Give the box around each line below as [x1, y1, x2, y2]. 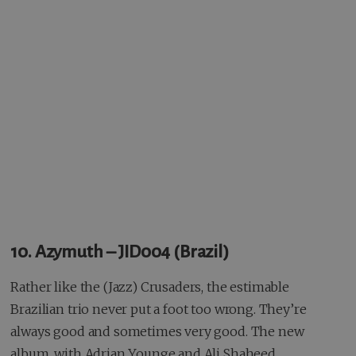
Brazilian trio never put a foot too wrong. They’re [10, 300, 307, 317]
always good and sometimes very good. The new [10, 323, 304, 339]
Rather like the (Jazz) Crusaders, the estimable [10, 278, 289, 295]
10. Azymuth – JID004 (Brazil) [10, 242, 229, 261]
